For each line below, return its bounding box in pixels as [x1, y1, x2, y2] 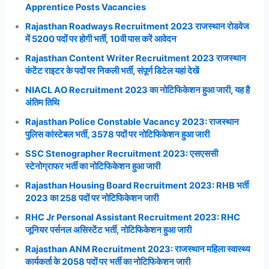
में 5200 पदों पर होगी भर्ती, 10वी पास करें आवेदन [25, 34, 177, 45]
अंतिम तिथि [25, 97, 60, 108]
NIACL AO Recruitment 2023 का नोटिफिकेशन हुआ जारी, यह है [25, 84, 250, 95]
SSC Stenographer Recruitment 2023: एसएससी [25, 148, 219, 159]
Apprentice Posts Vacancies [25, 2, 147, 13]
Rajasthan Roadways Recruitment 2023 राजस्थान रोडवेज [25, 21, 250, 32]
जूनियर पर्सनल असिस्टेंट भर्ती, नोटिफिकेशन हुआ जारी [25, 224, 192, 235]
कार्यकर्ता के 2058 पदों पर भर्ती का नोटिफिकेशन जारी [25, 256, 191, 267]
